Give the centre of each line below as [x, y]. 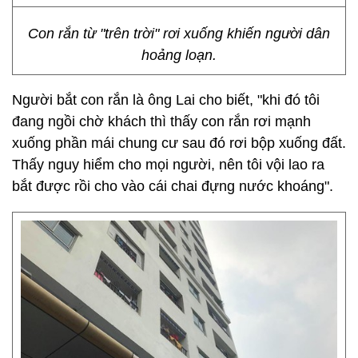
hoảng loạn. [179, 55]
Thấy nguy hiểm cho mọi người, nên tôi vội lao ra [168, 165]
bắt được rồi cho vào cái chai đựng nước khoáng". [173, 186]
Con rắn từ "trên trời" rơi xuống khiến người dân [179, 34]
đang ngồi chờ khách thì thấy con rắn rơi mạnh [161, 121]
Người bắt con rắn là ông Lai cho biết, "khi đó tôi [166, 100]
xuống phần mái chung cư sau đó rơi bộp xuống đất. [179, 143]
